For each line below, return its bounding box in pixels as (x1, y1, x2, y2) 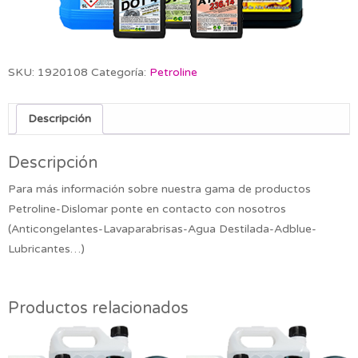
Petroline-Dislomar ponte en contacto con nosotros (8, 201, 286, 216)
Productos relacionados (8, 298, 189, 318)
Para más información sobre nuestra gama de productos (8, 181, 311, 196)
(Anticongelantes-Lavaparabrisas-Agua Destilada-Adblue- (8, 221, 316, 236)
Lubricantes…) (8, 241, 85, 256)
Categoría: (91, 65, 149, 79)
